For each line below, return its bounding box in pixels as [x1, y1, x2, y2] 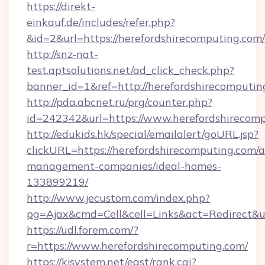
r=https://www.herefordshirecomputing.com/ [27, 239, 248, 253]
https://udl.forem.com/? [27, 223, 138, 237]
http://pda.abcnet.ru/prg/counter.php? [27, 95, 212, 109]
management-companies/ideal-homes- [27, 159, 221, 173]
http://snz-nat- [27, 47, 98, 61]
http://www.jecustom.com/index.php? [27, 191, 210, 205]
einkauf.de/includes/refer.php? [27, 15, 175, 29]
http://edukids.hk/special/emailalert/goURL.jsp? [27, 127, 258, 141]
